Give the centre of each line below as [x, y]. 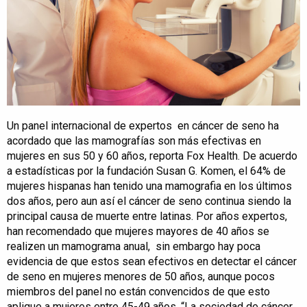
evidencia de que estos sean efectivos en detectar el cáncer [152, 262]
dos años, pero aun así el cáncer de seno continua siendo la [149, 201]
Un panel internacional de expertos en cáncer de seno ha [143, 126]
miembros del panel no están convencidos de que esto [138, 292]
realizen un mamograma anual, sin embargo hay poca [134, 247]
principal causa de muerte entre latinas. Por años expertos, [147, 217]
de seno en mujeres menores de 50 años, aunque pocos [141, 277]
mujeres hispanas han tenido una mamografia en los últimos [149, 186]
